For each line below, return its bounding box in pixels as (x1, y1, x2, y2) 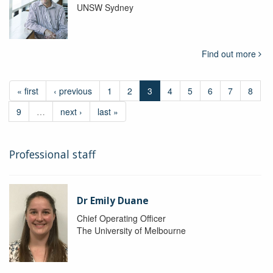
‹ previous (54, 84, 92, 97)
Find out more (201, 47, 258, 60)
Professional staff (9, 146, 96, 161)
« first (17, 84, 38, 97)
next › (60, 105, 82, 118)
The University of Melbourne (76, 224, 186, 236)
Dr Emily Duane (76, 194, 149, 207)
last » (97, 105, 118, 118)
